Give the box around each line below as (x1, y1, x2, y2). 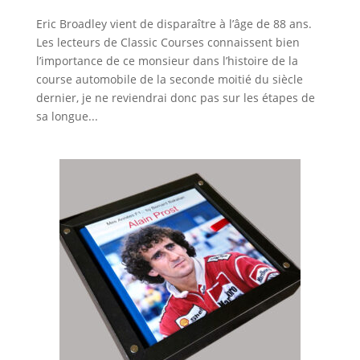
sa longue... (35, 108, 98, 124)
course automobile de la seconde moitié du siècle (35, 71, 303, 87)
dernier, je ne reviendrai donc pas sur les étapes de (35, 89, 315, 105)
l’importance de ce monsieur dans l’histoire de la (35, 52, 298, 68)
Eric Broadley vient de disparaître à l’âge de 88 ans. (35, 15, 312, 31)
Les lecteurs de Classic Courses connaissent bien (35, 34, 300, 50)
